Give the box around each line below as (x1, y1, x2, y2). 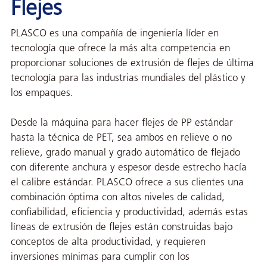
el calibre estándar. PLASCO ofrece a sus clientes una (10, 177, 244, 188)
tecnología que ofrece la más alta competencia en (10, 43, 230, 54)
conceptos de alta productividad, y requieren (10, 237, 206, 247)
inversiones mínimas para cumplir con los (10, 252, 190, 262)
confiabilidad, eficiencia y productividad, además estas (10, 207, 248, 218)
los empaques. (10, 88, 73, 98)
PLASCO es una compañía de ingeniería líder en (10, 28, 219, 39)
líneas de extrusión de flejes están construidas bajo (10, 222, 232, 232)
